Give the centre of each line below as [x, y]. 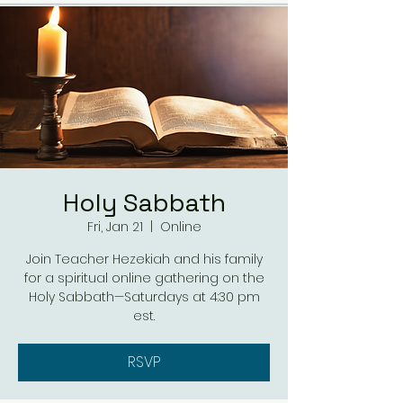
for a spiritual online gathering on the [144, 278]
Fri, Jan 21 [115, 227]
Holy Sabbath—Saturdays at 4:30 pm [144, 297]
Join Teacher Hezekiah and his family [144, 259]
